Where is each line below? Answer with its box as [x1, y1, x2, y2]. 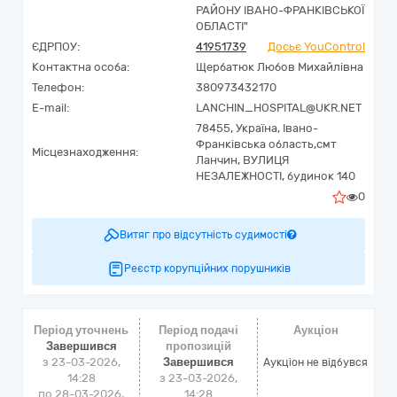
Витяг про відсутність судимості [119, 229, 287, 241]
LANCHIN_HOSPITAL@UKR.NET [196, 101, 362, 114]
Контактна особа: [32, 60, 129, 74]
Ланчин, [196, 153, 240, 167]
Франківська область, [196, 137, 316, 151]
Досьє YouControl [268, 40, 365, 53]
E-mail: [32, 101, 69, 114]
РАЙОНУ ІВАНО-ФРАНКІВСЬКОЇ [196, 4, 364, 17]
